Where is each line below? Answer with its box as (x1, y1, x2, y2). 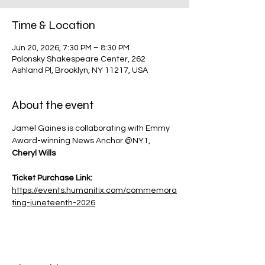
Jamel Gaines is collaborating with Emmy (12, 124, 172, 132)
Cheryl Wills (12, 149, 56, 157)
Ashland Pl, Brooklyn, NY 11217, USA (12, 66, 148, 75)
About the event (12, 98, 93, 112)
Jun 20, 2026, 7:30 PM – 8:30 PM (12, 44, 130, 52)
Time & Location (12, 18, 95, 33)
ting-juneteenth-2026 (12, 199, 95, 207)
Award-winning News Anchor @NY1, (12, 137, 152, 145)
